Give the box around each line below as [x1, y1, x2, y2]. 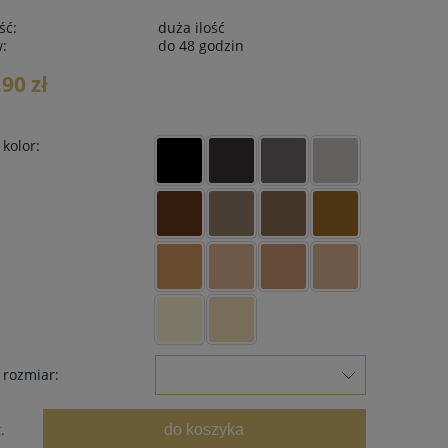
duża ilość [157, 17, 225, 37]
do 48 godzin [157, 35, 244, 55]
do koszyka [164, 419, 245, 438]
